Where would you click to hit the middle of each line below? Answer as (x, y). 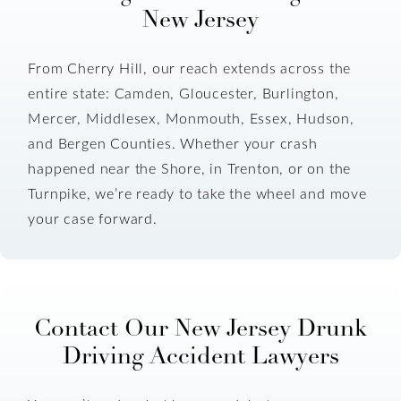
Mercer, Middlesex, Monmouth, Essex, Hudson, (191, 118)
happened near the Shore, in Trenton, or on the (190, 168)
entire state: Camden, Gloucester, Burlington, (183, 93)
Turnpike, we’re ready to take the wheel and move (197, 193)
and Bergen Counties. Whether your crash (173, 143)
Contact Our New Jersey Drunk (200, 328)
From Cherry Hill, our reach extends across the (190, 68)
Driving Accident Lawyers (200, 355)
